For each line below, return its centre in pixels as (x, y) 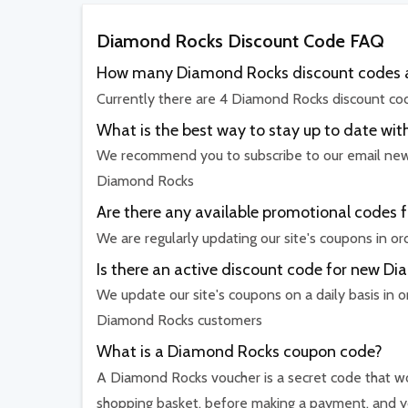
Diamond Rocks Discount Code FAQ (240, 41)
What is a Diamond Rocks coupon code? (240, 352)
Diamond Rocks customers (179, 321)
